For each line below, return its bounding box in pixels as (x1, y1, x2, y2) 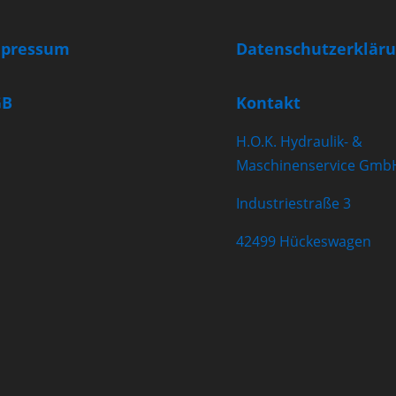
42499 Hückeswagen (235, 231, 371, 251)
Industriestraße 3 (235, 193, 351, 213)
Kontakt (235, 91, 301, 113)
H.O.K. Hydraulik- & (235, 131, 362, 151)
